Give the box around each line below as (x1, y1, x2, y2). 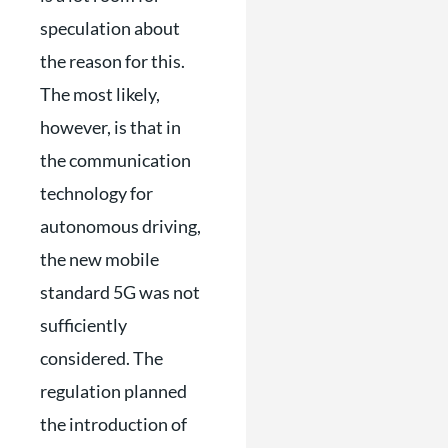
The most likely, (40, 83, 160, 105)
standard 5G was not (40, 281, 200, 303)
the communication (40, 149, 191, 171)
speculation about (40, 17, 180, 39)
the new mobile (40, 248, 159, 270)
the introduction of (40, 413, 187, 435)
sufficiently (40, 314, 127, 336)
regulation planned (40, 380, 187, 402)
